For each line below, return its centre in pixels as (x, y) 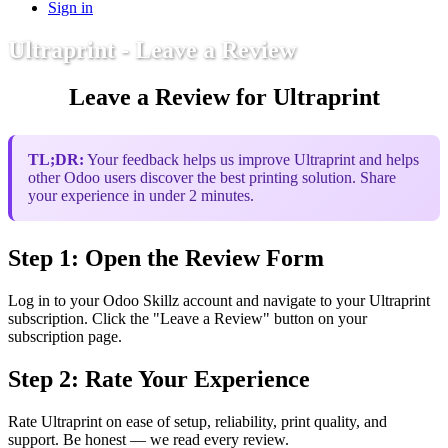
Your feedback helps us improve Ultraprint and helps (253, 160)
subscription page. (65, 337)
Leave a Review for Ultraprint (224, 97)
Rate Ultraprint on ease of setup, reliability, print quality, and (197, 421)
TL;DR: (56, 160)
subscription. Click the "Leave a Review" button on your (187, 319)
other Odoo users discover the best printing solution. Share (212, 178)
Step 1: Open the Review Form (166, 258)
